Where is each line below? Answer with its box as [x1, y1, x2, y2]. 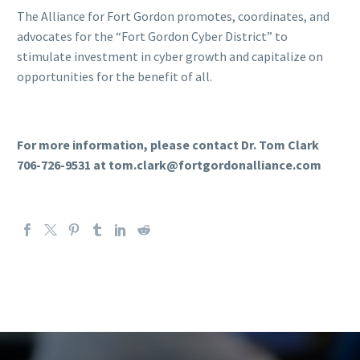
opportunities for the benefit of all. [17, 68, 212, 85]
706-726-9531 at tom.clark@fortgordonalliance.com [17, 157, 321, 174]
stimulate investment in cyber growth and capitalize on [17, 48, 323, 65]
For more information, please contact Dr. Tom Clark [17, 137, 319, 153]
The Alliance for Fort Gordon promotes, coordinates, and [17, 8, 329, 25]
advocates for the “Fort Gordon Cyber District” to [17, 28, 288, 45]
